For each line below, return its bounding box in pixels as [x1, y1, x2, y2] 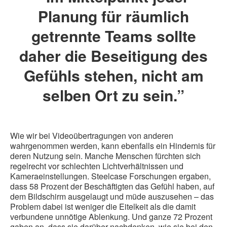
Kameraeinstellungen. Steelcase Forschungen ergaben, [10, 170, 211, 182]
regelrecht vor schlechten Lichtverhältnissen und [10, 160, 183, 172]
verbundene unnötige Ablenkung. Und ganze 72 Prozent [10, 211, 212, 223]
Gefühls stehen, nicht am [23, 64, 204, 87]
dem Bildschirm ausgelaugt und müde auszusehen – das [10, 191, 214, 203]
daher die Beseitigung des [19, 45, 208, 67]
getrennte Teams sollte [31, 25, 196, 47]
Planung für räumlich [38, 5, 189, 27]
